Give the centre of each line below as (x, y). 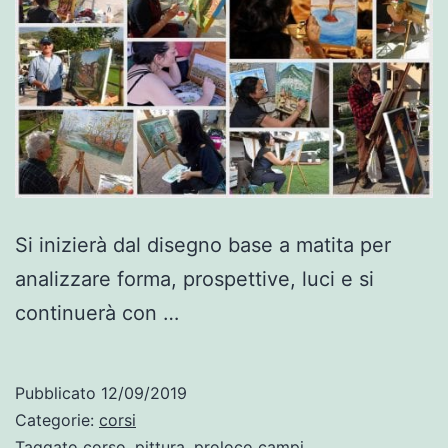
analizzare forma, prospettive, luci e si (194, 279)
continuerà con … (97, 313)
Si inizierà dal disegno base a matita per (203, 245)
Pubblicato (58, 393)
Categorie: (57, 420)
